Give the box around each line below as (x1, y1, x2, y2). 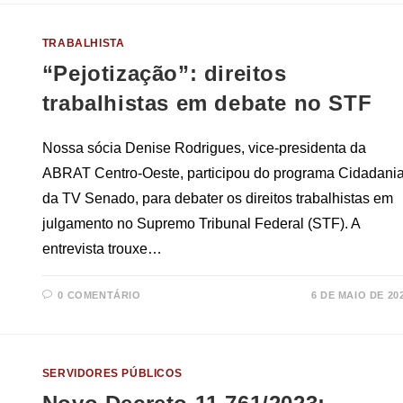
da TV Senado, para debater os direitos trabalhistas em (41, 191, 393, 207)
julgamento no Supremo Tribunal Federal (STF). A (41, 216, 360, 232)
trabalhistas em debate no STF (41, 91, 372, 116)
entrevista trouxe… (41, 241, 162, 257)
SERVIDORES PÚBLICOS (41, 367, 183, 381)
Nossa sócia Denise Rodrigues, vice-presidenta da (41, 140, 366, 157)
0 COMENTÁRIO (58, 290, 141, 301)
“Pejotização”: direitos (41, 61, 287, 86)
